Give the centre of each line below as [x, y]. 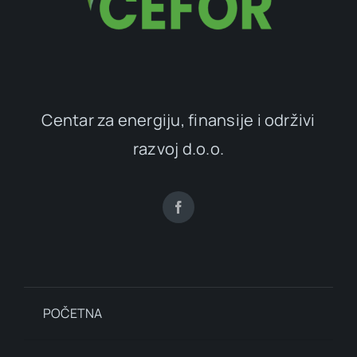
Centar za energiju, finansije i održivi [178, 120]
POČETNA [73, 313]
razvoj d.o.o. [178, 148]
